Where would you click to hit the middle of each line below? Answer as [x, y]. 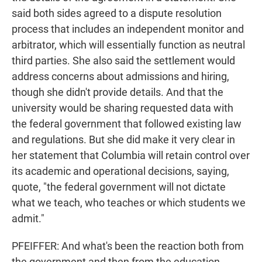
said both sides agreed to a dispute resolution [117, 13]
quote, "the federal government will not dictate [119, 187]
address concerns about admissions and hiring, [120, 77]
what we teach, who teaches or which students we [129, 203]
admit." [28, 219]
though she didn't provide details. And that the [118, 92]
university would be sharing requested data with [123, 108]
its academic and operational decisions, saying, [120, 171]
